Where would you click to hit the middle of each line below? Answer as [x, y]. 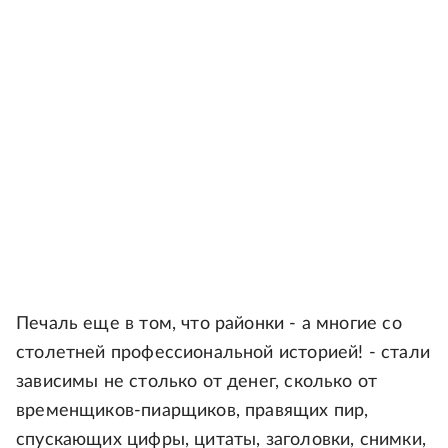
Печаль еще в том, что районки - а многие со [209, 324]
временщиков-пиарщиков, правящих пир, [192, 411]
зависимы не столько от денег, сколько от [197, 382]
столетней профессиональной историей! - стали [223, 353]
